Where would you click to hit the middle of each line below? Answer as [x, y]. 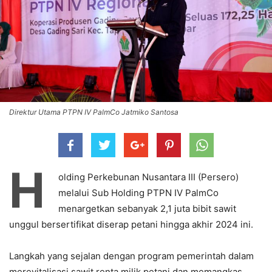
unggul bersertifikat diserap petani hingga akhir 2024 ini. [131, 224]
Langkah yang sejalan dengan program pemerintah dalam [131, 256]
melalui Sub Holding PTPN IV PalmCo [138, 192]
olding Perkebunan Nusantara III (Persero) [148, 177]
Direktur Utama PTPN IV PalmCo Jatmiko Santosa [94, 112]
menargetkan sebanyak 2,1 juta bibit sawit [147, 208]
